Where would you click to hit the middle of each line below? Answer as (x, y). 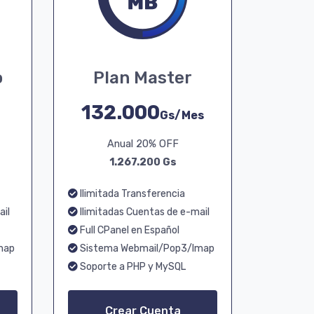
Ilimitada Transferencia (131, 194)
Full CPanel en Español (129, 230)
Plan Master (143, 78)
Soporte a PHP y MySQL (132, 267)
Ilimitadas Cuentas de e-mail (144, 212)
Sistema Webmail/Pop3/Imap (146, 248)
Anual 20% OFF (143, 144)
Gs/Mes (182, 115)
